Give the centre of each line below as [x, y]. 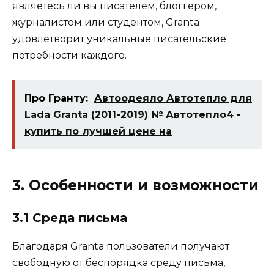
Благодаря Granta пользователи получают [121, 246]
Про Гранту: [56, 98]
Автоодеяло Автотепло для [173, 98]
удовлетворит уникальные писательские [119, 39]
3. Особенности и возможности [135, 185]
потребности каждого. [69, 55]
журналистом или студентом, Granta [106, 22]
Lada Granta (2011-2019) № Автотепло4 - [133, 114]
